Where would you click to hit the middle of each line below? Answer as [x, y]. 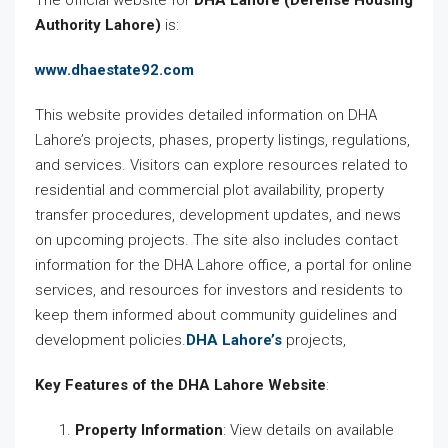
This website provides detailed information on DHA [206, 115]
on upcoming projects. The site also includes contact [216, 240]
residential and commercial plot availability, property [209, 190]
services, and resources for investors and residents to [219, 290]
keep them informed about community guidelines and [216, 315]
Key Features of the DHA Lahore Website [180, 385]
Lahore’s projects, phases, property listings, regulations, [222, 140]
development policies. [110, 340]
